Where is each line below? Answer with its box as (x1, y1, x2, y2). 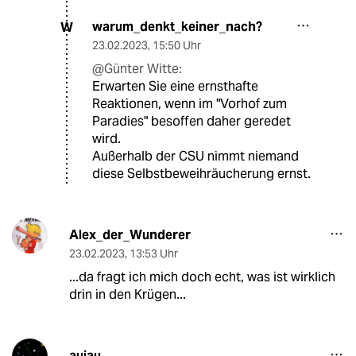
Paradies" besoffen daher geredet (92, 113, 291, 130)
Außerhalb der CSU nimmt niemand (92, 148, 299, 165)
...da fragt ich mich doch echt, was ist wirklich (68, 269, 335, 286)
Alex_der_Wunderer (68, 226, 191, 244)
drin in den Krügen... (68, 286, 186, 304)
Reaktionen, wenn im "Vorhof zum (92, 95, 287, 113)
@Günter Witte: (92, 60, 182, 78)
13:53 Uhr (129, 246, 178, 261)
